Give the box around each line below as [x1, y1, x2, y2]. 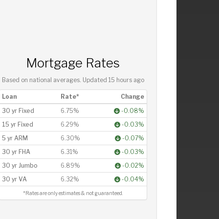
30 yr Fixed [1, 107, 34, 115]
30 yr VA [1, 175, 27, 183]
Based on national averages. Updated [1, 77, 109, 84]
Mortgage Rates [26, 55, 120, 71]
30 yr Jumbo [1, 162, 38, 170]
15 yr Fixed [1, 121, 33, 129]
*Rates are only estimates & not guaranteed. [23, 190, 123, 197]
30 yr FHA [1, 148, 30, 156]
